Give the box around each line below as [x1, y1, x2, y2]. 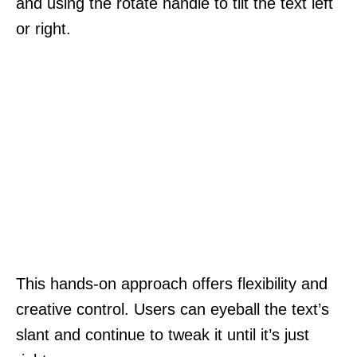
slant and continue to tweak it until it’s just [16, 325, 309, 343]
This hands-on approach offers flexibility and [16, 274, 328, 292]
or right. [16, 19, 71, 37]
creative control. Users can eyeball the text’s [16, 300, 329, 318]
